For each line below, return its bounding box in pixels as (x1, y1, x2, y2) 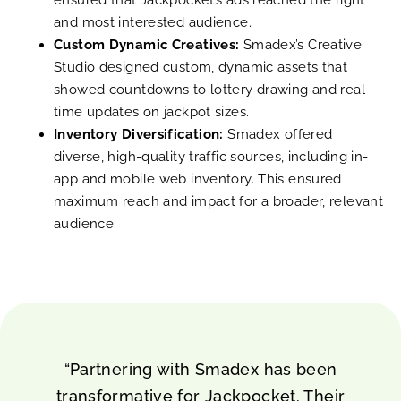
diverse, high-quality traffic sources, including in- (54, 148, 369, 165)
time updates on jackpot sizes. (54, 103, 250, 120)
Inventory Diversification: (54, 125, 224, 142)
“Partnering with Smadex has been (64, 359, 337, 379)
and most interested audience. (54, 13, 252, 30)
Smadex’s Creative (239, 36, 363, 53)
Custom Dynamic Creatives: (54, 36, 240, 53)
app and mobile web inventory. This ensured (54, 170, 342, 187)
